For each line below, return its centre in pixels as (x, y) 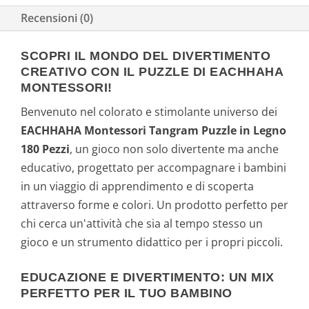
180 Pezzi (45, 149)
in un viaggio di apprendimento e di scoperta (137, 187)
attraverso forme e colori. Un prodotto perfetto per (154, 205)
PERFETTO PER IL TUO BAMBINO (127, 293)
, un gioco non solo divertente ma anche (174, 149)
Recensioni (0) (57, 18)
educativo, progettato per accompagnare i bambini (153, 168)
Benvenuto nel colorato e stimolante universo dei (149, 112)
